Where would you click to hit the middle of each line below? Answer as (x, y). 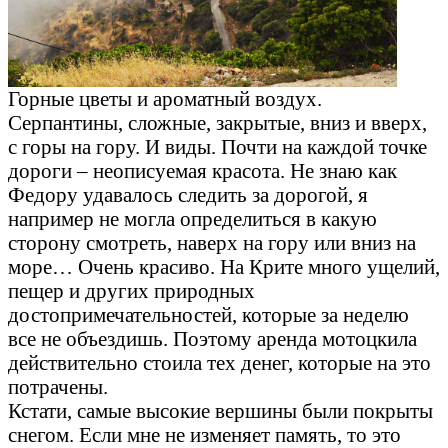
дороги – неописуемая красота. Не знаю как (202, 171)
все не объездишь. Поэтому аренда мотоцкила (212, 339)
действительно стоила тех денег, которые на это (219, 363)
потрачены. (58, 387)
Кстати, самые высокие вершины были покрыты (220, 411)
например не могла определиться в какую (192, 219)
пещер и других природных (131, 291)
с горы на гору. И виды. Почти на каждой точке (217, 147)
